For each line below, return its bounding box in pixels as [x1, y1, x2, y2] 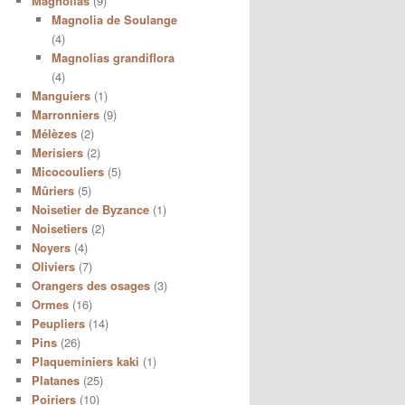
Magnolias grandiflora [52, 48, 174, 66]
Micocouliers [31, 162, 104, 180]
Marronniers [31, 105, 99, 123]
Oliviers [31, 257, 75, 275]
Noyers [31, 238, 71, 256]
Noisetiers [31, 219, 88, 237]
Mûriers [31, 181, 74, 199]
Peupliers [31, 314, 85, 332]
